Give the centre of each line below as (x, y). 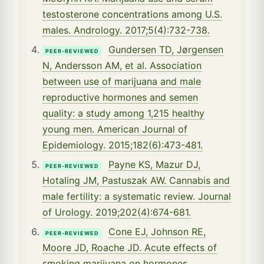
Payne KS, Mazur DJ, (154, 164)
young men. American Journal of (115, 129)
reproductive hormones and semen (120, 97)
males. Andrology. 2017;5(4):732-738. (126, 30)
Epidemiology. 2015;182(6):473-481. (123, 145)
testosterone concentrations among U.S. (132, 14)
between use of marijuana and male (122, 81)
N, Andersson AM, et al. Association (122, 65)
